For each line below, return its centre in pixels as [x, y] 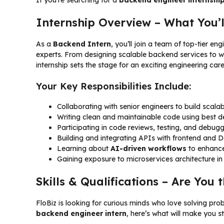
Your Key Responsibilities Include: [113, 86]
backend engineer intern [81, 213]
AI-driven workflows [148, 148]
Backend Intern [82, 44]
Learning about [84, 148]
